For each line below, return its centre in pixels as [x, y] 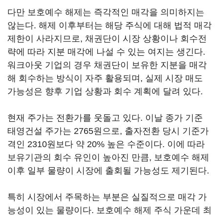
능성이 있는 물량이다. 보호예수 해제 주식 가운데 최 [109, 210]
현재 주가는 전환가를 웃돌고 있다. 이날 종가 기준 [105, 118]
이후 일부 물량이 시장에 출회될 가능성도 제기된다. [108, 171]
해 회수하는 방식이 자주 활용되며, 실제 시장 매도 [105, 78]
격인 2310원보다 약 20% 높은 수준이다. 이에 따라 [106, 144]
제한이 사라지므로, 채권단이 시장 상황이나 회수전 [107, 39]
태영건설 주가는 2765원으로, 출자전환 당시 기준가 [108, 131]
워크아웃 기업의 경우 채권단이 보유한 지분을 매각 [107, 65]
